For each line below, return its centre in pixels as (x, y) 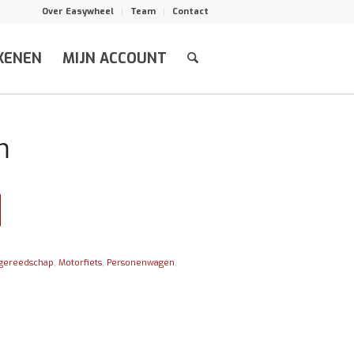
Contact (190, 11)
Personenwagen (141, 263)
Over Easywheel (77, 11)
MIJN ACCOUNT (114, 58)
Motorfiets (81, 263)
